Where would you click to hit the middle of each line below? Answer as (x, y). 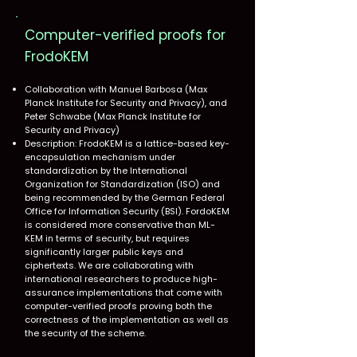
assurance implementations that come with (124, 292)
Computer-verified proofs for (125, 35)
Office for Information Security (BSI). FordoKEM (127, 211)
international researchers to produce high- (121, 279)
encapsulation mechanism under (100, 157)
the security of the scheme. (85, 333)
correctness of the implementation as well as (127, 320)
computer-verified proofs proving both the (118, 306)
